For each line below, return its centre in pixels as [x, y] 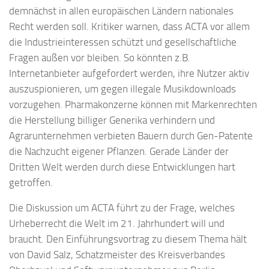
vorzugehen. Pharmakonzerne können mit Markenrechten [133, 104]
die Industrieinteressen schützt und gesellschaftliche [123, 42]
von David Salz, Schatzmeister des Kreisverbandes [117, 255]
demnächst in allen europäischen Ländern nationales [121, 11]
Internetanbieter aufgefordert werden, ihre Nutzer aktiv [129, 73]
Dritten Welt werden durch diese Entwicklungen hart [122, 167]
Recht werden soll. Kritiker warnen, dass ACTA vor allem [129, 26]
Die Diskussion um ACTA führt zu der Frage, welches [122, 208]
